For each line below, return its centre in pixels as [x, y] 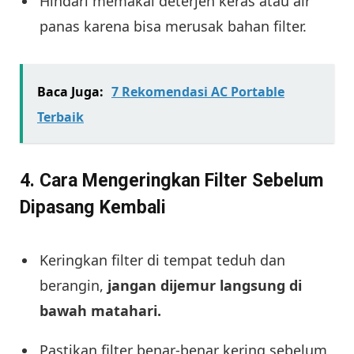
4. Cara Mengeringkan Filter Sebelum [172, 181]
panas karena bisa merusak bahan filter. [173, 26]
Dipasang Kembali [93, 208]
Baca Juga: [70, 91]
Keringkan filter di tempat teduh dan [162, 260]
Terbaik [60, 117]
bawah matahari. [100, 310]
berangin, [73, 285]
